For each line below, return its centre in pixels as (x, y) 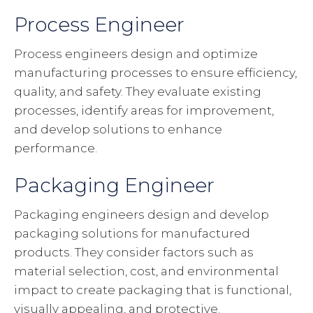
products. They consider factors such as (134, 253)
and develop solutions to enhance (118, 130)
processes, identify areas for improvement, (144, 111)
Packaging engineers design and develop (141, 215)
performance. (56, 148)
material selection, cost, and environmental (146, 271)
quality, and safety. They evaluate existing (138, 92)
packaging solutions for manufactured (132, 234)
